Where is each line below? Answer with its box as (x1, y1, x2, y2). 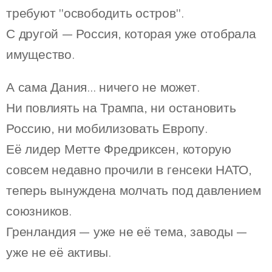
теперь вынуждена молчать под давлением (6, 182, 261, 199)
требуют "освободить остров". (6, 5, 184, 21)
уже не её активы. (6, 244, 111, 260)
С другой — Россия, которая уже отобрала (6, 25, 256, 42)
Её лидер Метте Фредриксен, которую (6, 141, 231, 157)
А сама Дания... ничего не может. (6, 79, 200, 95)
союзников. (6, 203, 72, 219)
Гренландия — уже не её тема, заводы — (6, 223, 248, 240)
